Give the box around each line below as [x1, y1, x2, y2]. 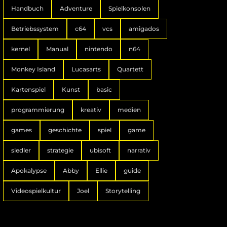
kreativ [80, 105, 101, 113]
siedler [11, 146, 31, 154]
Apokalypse [11, 166, 47, 174]
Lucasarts [71, 65, 101, 73]
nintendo [84, 45, 112, 53]
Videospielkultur [11, 186, 61, 195]
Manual [46, 45, 68, 53]
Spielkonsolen [108, 4, 150, 12]
